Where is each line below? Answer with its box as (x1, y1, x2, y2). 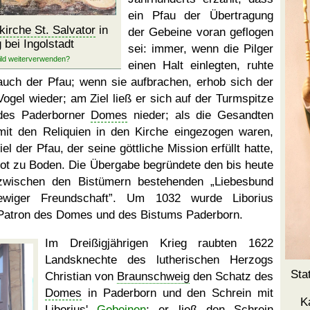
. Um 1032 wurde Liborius (113, 192, 274, 205)
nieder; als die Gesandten (127, 109, 274, 122)
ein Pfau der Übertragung (128, 9, 273, 22)
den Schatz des (190, 270, 273, 283)
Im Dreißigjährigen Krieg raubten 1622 (45, 237, 273, 250)
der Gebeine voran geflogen (128, 26, 273, 39)
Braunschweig (117, 270, 190, 283)
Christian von (45, 270, 117, 283)
